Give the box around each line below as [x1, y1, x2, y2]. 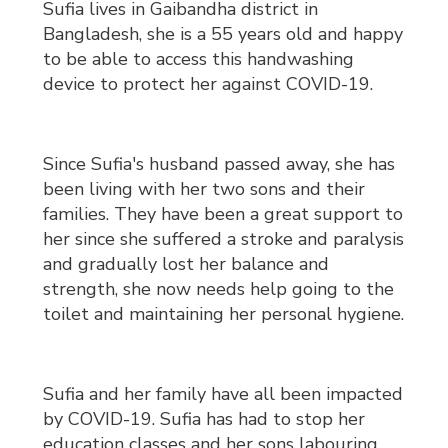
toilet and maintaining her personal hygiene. [43, 302, 405, 327]
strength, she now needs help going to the [43, 277, 395, 302]
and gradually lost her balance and [43, 252, 330, 277]
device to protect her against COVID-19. [43, 72, 374, 97]
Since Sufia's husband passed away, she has [43, 152, 396, 177]
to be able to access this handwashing [43, 47, 355, 72]
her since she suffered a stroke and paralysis [43, 227, 405, 252]
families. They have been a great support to [43, 202, 404, 227]
